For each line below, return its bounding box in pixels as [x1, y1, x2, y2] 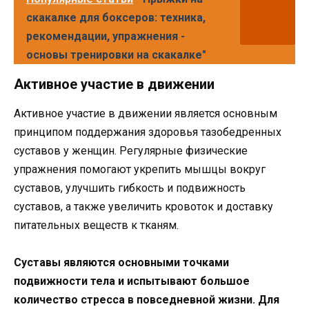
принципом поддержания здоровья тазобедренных [14, 126, 281, 139]
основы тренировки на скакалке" [26, 48, 206, 62]
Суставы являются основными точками [14, 256, 229, 270]
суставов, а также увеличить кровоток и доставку [14, 200, 273, 214]
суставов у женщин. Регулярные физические [14, 144, 248, 158]
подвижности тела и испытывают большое [14, 275, 250, 288]
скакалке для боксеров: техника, [26, 11, 206, 25]
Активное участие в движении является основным [14, 107, 277, 121]
